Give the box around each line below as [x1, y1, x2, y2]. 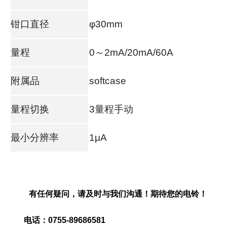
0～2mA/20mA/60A [89, 47, 174, 58]
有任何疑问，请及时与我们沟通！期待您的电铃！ [29, 189, 208, 198]
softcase [89, 75, 127, 86]
